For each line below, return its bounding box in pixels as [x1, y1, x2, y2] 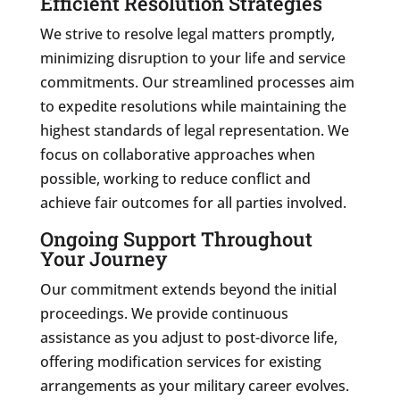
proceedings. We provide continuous [39, 303, 288, 323]
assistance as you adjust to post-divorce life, [39, 327, 337, 347]
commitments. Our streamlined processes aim [39, 71, 354, 92]
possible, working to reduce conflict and [39, 168, 311, 188]
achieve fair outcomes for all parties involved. [39, 192, 346, 212]
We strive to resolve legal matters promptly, [39, 23, 335, 44]
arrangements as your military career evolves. [39, 375, 349, 396]
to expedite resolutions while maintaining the [39, 96, 346, 116]
